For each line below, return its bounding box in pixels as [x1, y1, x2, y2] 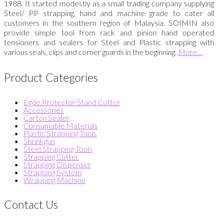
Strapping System [23, 167, 82, 177]
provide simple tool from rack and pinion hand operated [4, 27, 214, 37]
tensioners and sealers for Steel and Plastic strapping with [4, 37, 214, 47]
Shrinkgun [23, 136, 55, 146]
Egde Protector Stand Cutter [23, 97, 120, 107]
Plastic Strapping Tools [23, 128, 97, 138]
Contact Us [4, 198, 58, 212]
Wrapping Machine [23, 175, 86, 185]
